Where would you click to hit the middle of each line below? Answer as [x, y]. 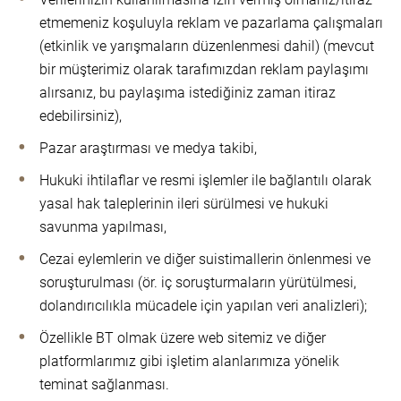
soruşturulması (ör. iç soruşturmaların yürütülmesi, [198, 282]
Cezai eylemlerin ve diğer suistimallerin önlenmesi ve [205, 259]
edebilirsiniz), [81, 116]
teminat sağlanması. [106, 384]
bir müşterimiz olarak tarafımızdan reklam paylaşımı [204, 69]
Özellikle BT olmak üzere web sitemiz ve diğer [183, 338]
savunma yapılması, [103, 227]
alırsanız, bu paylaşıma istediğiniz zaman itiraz [188, 93]
